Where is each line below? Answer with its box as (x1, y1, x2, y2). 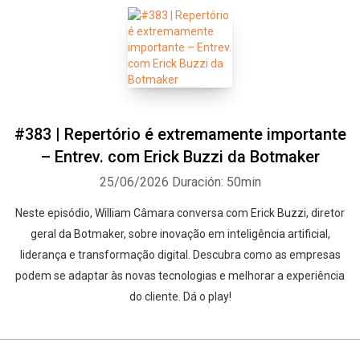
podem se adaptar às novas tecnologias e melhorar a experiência (15, 269, 345, 282)
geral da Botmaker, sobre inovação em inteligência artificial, (30, 227, 330, 240)
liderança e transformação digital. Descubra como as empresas (19, 248, 341, 261)
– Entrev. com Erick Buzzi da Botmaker (40, 147, 320, 166)
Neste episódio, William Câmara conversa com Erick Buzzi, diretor (15, 207, 345, 219)
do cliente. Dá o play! (129, 290, 231, 303)
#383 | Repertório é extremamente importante (14, 125, 346, 144)
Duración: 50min (171, 174, 261, 190)
